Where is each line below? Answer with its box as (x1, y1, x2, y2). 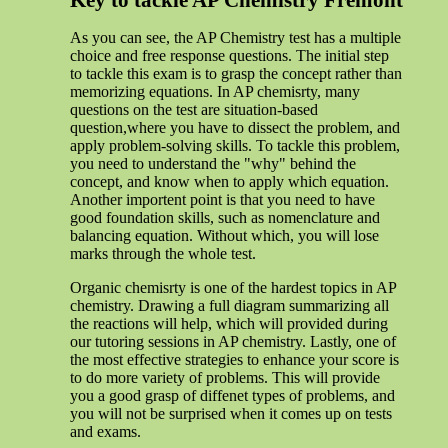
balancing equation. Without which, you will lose (70, 227, 379, 245)
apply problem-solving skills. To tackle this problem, (70, 137, 400, 155)
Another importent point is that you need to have (70, 191, 375, 209)
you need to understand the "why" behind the (70, 155, 356, 173)
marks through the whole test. (70, 245, 256, 263)
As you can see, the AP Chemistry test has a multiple (70, 29, 401, 47)
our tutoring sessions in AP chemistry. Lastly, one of (70, 333, 396, 351)
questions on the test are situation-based (70, 101, 318, 119)
